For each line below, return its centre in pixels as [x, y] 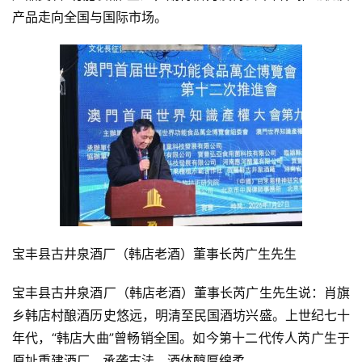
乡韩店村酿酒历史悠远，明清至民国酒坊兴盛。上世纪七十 [181, 315]
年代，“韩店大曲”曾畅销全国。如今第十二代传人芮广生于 [181, 338]
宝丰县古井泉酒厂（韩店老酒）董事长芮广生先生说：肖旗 [181, 293]
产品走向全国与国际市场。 [90, 17]
